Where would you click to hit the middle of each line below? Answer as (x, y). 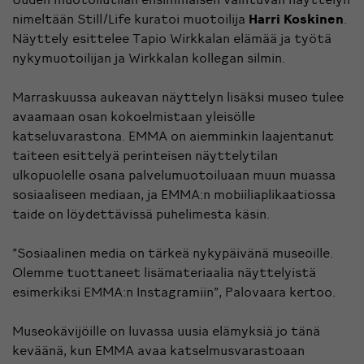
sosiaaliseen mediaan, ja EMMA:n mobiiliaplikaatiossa (174, 194)
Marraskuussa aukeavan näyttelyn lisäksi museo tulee (178, 96)
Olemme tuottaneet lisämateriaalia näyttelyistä (164, 272)
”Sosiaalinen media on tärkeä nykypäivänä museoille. (173, 252)
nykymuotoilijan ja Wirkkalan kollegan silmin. (149, 57)
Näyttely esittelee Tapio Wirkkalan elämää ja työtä (172, 38)
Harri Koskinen (296, 18)
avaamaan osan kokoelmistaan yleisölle (134, 116)
